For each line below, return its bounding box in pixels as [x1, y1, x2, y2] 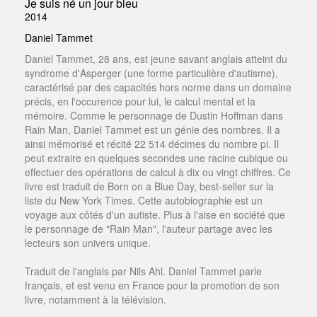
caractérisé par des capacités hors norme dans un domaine [25, 79, 292, 94]
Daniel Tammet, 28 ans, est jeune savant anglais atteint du [25, 51, 287, 66]
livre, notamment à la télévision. [25, 292, 166, 306]
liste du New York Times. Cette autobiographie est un [25, 192, 263, 207]
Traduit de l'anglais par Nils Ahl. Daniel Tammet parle [25, 263, 262, 278]
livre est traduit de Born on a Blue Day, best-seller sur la [25, 178, 274, 193]
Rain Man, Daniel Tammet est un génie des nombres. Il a [25, 122, 280, 137]
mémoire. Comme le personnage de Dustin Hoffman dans [25, 108, 283, 122]
